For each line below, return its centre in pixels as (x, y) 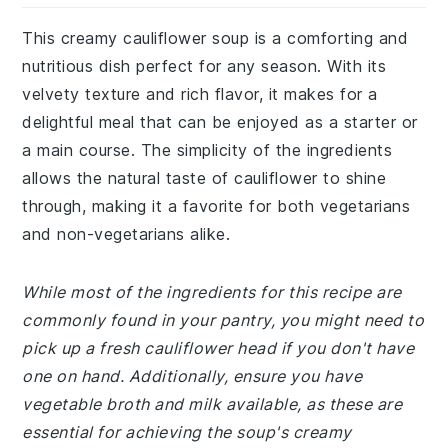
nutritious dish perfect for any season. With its (204, 66)
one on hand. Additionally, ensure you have (192, 376)
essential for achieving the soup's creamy (187, 432)
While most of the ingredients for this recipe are (212, 292)
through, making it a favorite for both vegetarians (216, 206)
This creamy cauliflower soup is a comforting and (215, 38)
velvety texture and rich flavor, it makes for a (200, 94)
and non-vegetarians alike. (126, 234)
